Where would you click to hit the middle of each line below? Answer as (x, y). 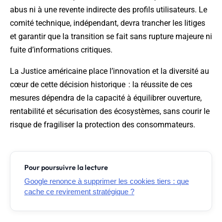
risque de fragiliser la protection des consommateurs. (103, 125)
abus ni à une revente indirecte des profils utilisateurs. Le (109, 10)
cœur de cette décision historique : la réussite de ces (101, 85)
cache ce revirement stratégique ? (79, 192)
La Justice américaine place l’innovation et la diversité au (110, 71)
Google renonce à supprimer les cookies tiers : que (107, 181)
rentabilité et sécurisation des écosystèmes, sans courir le (110, 111)
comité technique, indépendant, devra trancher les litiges (108, 23)
